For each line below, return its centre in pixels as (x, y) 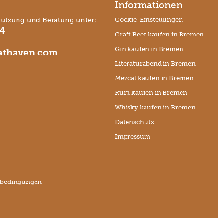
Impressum (132, 136)
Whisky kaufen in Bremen (155, 107)
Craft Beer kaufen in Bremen (159, 34)
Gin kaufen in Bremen (149, 49)
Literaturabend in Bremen (155, 63)
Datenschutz (134, 122)
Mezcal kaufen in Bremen (154, 78)
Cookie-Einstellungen (149, 19)
